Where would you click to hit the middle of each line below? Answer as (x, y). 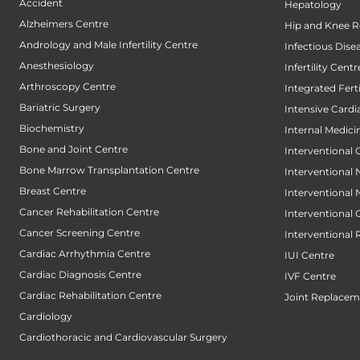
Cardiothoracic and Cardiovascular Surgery (123, 337)
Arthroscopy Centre (67, 86)
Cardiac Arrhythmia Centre (85, 253)
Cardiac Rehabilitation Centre (90, 295)
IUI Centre (309, 255)
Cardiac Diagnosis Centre (80, 274)
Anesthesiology (57, 65)
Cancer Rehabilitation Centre (89, 211)
